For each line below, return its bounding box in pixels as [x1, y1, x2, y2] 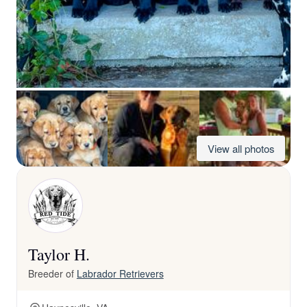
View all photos [208, 141, 274, 156]
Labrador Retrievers [76, 267, 164, 280]
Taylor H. [28, 243, 90, 265]
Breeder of [28, 267, 77, 280]
